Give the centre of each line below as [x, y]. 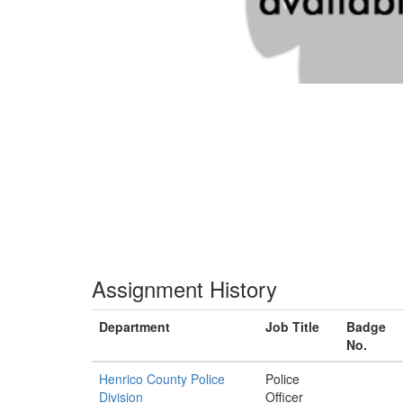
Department [134, 327]
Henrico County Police [162, 379]
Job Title [292, 327]
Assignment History [184, 288]
